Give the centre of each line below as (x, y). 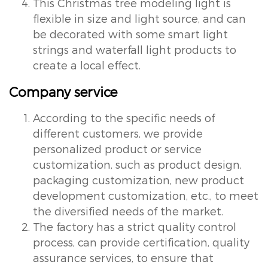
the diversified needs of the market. (128, 211)
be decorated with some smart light (130, 33)
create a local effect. (87, 65)
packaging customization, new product (138, 179)
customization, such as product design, (137, 164)
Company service (63, 91)
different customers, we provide (118, 133)
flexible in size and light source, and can (139, 18)
